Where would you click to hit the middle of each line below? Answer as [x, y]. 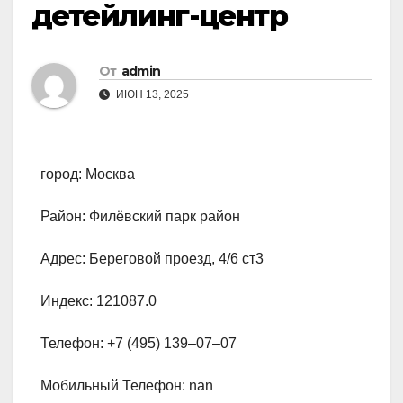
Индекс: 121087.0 [99, 301]
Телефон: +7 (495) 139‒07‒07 [139, 344]
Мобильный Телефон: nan [127, 386]
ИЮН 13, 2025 [151, 95]
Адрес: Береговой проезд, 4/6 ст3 [152, 259]
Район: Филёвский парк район [140, 217]
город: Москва [88, 175]
